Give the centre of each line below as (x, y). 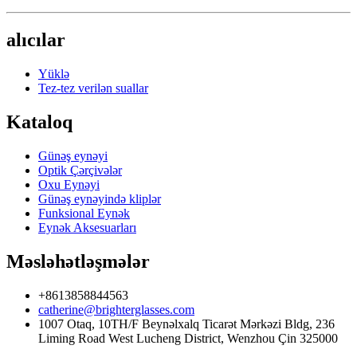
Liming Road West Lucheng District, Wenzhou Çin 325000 (188, 338)
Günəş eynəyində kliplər (100, 198)
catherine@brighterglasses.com (116, 309)
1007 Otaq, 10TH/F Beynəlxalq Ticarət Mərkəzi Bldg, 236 (186, 324)
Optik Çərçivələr (80, 170)
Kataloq (39, 122)
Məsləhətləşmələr (78, 261)
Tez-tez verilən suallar (93, 88)
